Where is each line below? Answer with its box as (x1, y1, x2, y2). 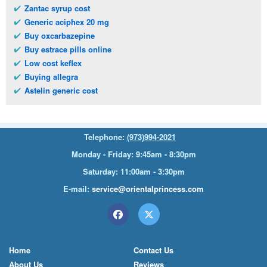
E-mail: (63, 183, 92, 195)
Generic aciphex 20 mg (24, 16, 109, 28)
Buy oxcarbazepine (24, 30, 95, 42)
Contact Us (133, 244, 173, 256)
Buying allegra (24, 71, 78, 83)
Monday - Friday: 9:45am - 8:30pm (71, 148, 196, 160)
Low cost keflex (24, 57, 82, 69)
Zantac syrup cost (24, 2, 90, 14)
